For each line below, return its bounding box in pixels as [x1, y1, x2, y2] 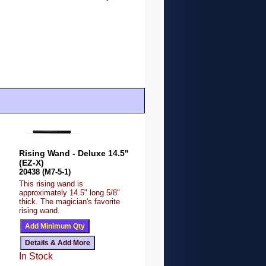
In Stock [19, 251, 53, 262]
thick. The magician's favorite [19, 197, 121, 207]
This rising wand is [19, 179, 84, 189]
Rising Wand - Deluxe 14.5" [19, 148, 129, 159]
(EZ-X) [19, 158, 45, 168]
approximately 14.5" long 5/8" [19, 188, 121, 198]
